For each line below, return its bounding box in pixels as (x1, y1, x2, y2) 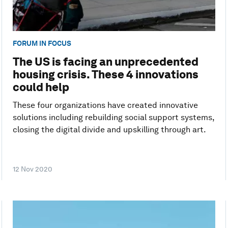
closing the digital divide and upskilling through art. (12, 124, 206, 134)
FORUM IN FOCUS (12, 39, 71, 47)
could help (12, 80, 69, 94)
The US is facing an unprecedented (12, 54, 198, 68)
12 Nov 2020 (12, 164, 52, 173)
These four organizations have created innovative (12, 100, 198, 110)
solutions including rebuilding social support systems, (12, 112, 214, 122)
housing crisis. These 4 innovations (12, 67, 198, 81)
